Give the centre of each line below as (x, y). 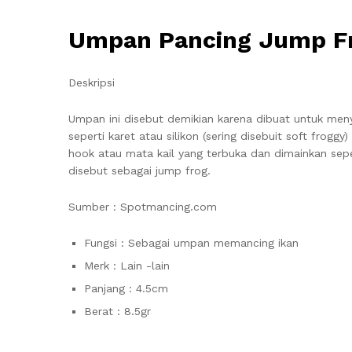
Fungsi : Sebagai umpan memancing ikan (191, 242)
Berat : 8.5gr (117, 311)
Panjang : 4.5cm (126, 288)
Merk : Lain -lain (127, 265)
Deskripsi (92, 83)
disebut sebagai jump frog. (139, 171)
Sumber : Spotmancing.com (143, 206)
